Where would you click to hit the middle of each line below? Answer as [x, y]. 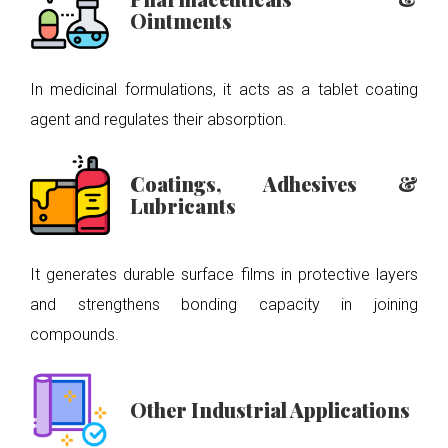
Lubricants [183, 205]
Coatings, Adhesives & [274, 183]
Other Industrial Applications [270, 409]
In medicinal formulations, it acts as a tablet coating [224, 89]
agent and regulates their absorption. [158, 119]
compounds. [74, 334]
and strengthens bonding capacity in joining [224, 304]
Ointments [181, 20]
